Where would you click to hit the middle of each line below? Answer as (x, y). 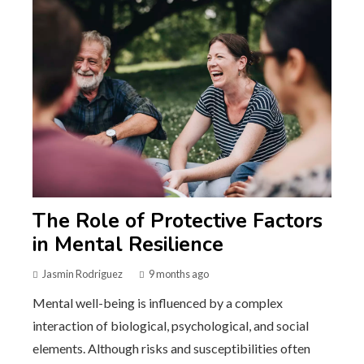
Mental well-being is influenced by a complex (158, 302)
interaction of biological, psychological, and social (171, 325)
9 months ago (179, 273)
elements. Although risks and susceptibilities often (171, 348)
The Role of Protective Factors (178, 221)
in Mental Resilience (128, 244)
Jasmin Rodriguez (82, 273)
